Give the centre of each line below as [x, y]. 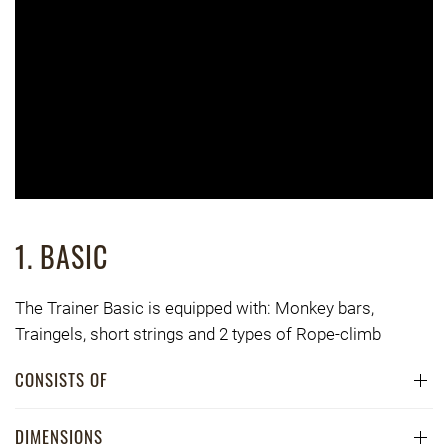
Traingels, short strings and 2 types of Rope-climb [198, 334]
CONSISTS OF [61, 380]
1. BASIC [61, 257]
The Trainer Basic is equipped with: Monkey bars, [194, 308]
